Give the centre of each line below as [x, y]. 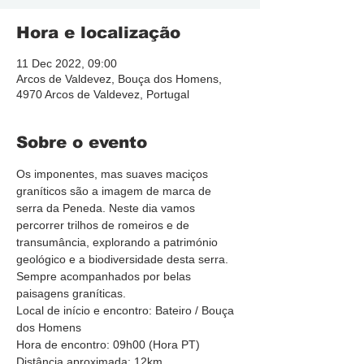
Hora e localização [98, 32]
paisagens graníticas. [71, 293]
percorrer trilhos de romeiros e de [104, 225]
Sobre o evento [82, 142]
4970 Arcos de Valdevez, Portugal [103, 94]
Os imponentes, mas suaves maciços [114, 174]
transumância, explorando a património [119, 242]
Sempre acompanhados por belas [105, 276]
